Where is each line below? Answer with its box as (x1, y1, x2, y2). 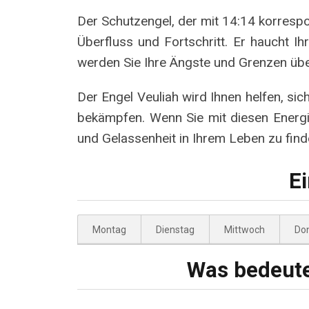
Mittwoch (224, 224, 265, 236)
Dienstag (156, 224, 195, 236)
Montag (92, 224, 126, 236)
